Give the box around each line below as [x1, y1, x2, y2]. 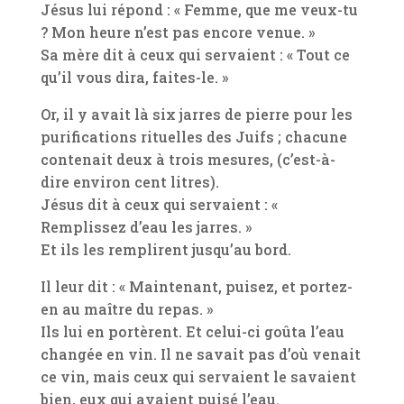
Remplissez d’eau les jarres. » [40, 217, 252, 236]
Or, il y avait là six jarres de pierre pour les [40, 105, 353, 124]
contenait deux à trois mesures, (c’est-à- [40, 150, 335, 169]
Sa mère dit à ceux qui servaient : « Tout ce [40, 45, 350, 64]
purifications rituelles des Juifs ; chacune [40, 127, 347, 146]
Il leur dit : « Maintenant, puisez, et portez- [40, 277, 353, 296]
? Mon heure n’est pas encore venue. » [40, 23, 315, 41]
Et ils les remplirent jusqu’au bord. [40, 240, 291, 259]
